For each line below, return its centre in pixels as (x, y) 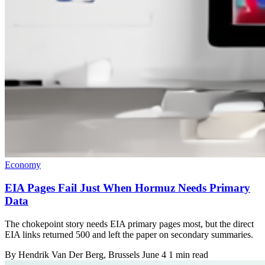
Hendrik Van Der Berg (61, 254)
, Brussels (123, 254)
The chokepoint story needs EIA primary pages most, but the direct (129, 224)
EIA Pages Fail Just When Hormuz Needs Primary (127, 188)
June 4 (154, 254)
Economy (23, 165)
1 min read (188, 254)
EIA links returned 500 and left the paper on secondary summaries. (129, 234)
